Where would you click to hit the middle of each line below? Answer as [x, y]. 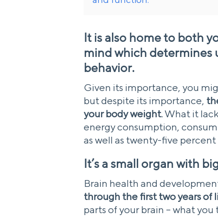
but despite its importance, [145, 101]
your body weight [122, 114]
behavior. [109, 69]
